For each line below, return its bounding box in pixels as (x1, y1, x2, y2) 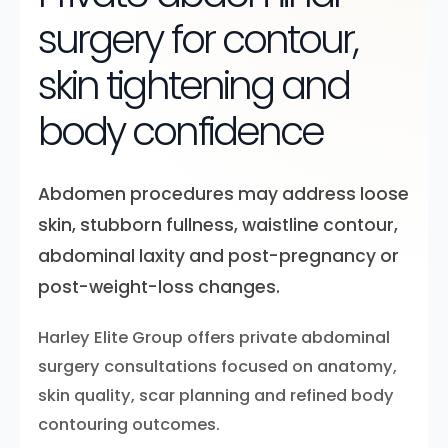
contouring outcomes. (38, 413, 220, 436)
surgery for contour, (38, 12, 358, 67)
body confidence (38, 104, 324, 159)
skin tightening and (38, 58, 350, 113)
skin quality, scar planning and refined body (38, 384, 394, 407)
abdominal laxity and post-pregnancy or (38, 244, 399, 268)
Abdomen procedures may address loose (38, 182, 409, 206)
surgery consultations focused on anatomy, (38, 355, 397, 378)
